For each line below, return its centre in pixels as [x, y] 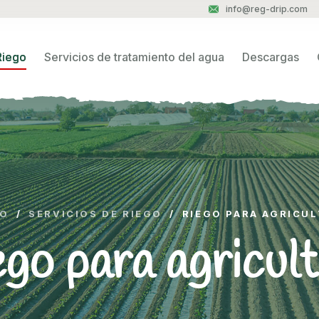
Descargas [271, 57]
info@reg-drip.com [267, 9]
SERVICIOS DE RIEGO [96, 214]
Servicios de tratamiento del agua [134, 57]
